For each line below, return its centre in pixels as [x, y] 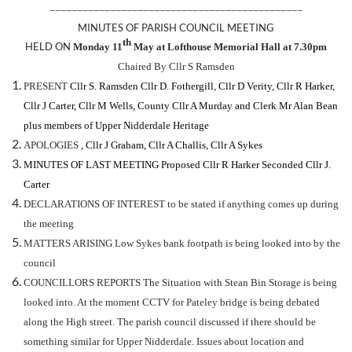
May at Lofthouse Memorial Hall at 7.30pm [229, 47]
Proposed [182, 165]
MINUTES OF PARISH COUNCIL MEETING [176, 28]
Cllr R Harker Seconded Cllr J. [267, 165]
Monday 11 [98, 47]
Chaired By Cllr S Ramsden [176, 67]
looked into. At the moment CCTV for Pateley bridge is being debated [172, 302]
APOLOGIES [51, 145]
